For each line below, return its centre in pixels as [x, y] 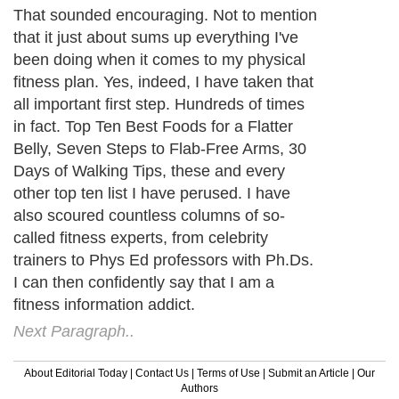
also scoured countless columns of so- [149, 215]
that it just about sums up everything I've [156, 37]
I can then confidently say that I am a [144, 282]
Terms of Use [228, 373]
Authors [199, 388]
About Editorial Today [76, 373]
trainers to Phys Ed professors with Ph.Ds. [163, 260]
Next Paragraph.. [74, 331]
